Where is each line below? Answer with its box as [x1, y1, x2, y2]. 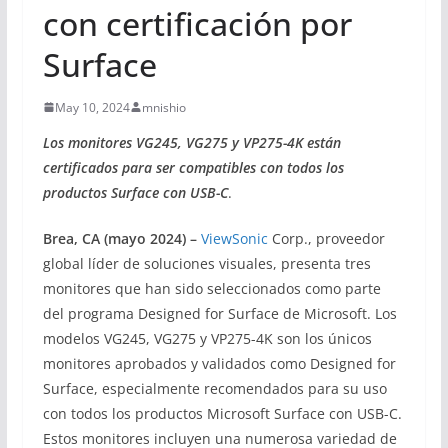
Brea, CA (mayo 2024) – [42, 228, 201, 248]
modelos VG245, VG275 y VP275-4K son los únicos [42, 328, 372, 348]
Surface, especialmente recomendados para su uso [42, 378, 387, 398]
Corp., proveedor [267, 228, 385, 248]
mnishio [141, 98, 186, 116]
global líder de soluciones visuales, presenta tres [42, 253, 371, 273]
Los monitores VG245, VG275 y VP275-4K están [42, 132, 341, 152]
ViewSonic [200, 228, 268, 248]
